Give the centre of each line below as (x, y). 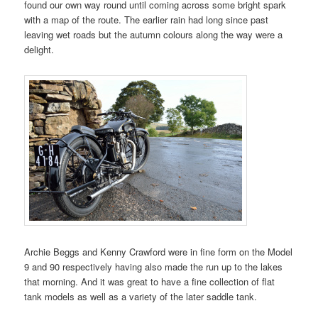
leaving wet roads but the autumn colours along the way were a (154, 34)
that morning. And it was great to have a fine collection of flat (150, 282)
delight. (39, 49)
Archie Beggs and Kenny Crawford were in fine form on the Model (159, 252)
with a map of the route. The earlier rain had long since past (147, 19)
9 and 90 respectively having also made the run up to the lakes (154, 267)
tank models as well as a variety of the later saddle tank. (141, 297)
